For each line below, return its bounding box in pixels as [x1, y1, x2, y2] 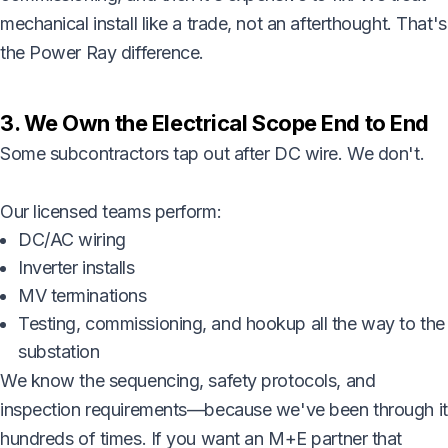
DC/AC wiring [18, 228, 126, 250]
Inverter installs [18, 256, 135, 278]
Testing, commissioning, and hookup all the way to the [18, 312, 445, 334]
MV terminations [18, 284, 147, 306]
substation [18, 340, 100, 362]
